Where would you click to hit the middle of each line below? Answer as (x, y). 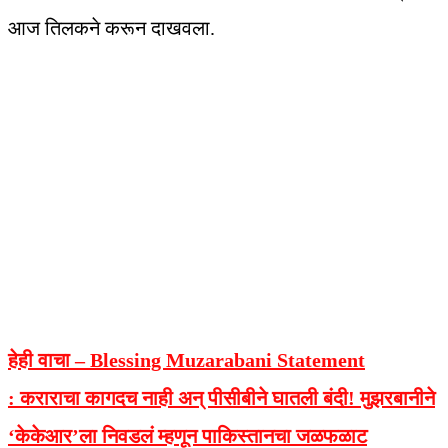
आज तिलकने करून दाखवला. (111, 27)
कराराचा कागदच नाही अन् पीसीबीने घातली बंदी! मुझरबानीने (225, 397)
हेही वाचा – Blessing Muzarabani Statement (186, 359)
